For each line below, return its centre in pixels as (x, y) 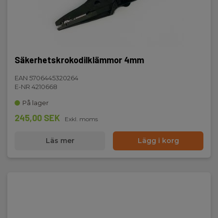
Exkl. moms (81, 119)
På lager (36, 103)
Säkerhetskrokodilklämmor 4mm (79, 60)
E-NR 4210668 (36, 87)
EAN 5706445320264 (46, 78)
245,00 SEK (37, 118)
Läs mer (60, 141)
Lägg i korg (158, 141)
